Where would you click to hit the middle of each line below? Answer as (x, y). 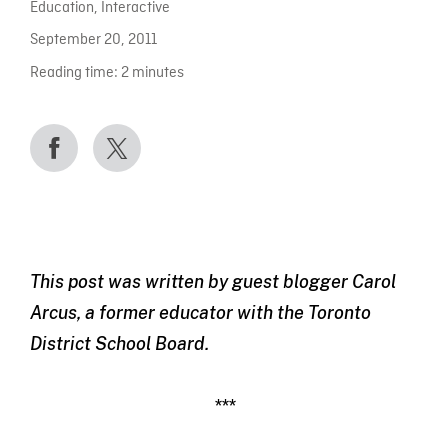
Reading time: (73, 73)
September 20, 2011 (93, 41)
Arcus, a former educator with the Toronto (200, 312)
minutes (157, 73)
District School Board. (119, 343)
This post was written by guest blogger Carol (212, 281)
